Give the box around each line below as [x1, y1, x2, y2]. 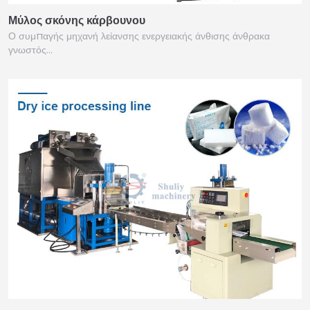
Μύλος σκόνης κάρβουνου [8, 12, 145, 28]
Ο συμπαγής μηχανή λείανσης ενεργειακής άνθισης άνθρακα [8, 28, 270, 43]
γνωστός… [8, 42, 53, 57]
